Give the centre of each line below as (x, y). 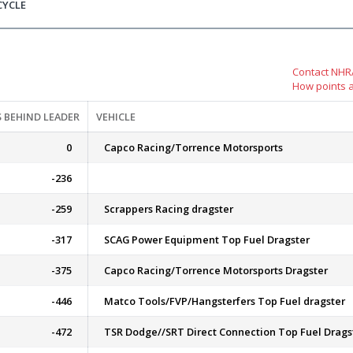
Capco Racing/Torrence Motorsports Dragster (216, 270)
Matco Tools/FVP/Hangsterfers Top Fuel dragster (225, 301)
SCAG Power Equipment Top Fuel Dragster (207, 240)
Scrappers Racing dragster (169, 209)
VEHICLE (116, 117)
